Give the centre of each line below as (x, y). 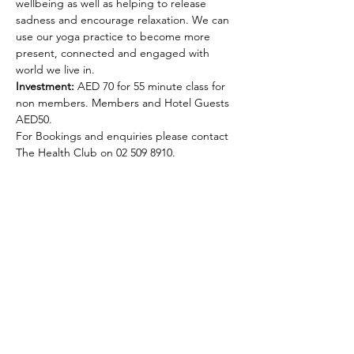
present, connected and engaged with (114, 53)
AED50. (37, 119)
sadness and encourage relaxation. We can (124, 20)
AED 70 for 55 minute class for (151, 86)
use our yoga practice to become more (115, 36)
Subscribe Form (66, 325)
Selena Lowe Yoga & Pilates (126, 277)
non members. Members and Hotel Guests (124, 103)
